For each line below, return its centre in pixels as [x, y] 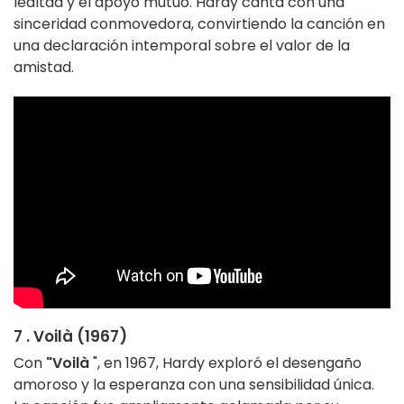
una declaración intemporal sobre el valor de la [182, 46]
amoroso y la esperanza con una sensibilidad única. [194, 385]
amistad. [44, 68]
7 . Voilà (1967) [70, 337]
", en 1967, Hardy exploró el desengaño [225, 363]
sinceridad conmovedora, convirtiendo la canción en [199, 24]
